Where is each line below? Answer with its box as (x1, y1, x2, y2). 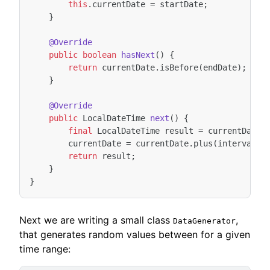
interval (218, 139, 256, 148)
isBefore (160, 63, 198, 72)
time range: (19, 243, 71, 255)
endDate (203, 63, 237, 72)
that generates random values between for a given (19, 228, 250, 240)
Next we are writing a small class (19, 214, 173, 226)
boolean (83, 50, 116, 60)
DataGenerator (173, 216, 236, 225)
